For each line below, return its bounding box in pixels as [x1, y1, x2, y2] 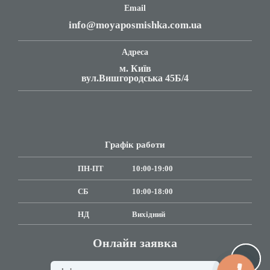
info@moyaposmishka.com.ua [68, 19, 202, 31]
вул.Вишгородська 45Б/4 [81, 73, 189, 83]
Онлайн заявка [93, 236, 177, 250]
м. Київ [119, 63, 151, 74]
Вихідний [132, 210, 165, 219]
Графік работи [105, 140, 165, 149]
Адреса [122, 48, 148, 57]
